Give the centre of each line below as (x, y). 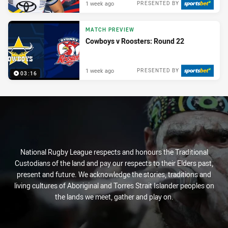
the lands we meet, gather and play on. (114, 197)
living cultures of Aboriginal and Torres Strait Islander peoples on (114, 186)
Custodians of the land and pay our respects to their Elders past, (114, 163)
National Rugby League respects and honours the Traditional (114, 152)
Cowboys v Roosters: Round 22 (135, 41)
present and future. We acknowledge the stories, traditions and (114, 175)
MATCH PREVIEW (110, 30)
